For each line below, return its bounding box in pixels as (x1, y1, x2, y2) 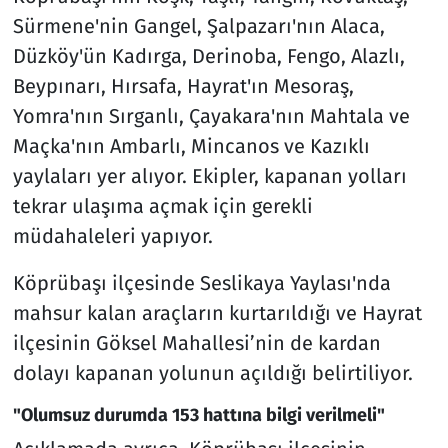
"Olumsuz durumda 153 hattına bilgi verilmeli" (12, 403, 385, 426)
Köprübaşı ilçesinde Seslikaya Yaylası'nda (12, 270, 391, 295)
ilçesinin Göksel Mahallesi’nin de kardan (12, 330, 381, 355)
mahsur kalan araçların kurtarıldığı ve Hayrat (12, 300, 422, 325)
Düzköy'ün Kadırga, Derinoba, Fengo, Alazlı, (12, 43, 405, 68)
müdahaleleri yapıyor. (12, 223, 213, 248)
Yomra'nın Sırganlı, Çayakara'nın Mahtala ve (12, 103, 410, 128)
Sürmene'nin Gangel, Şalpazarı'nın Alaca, (12, 13, 385, 38)
